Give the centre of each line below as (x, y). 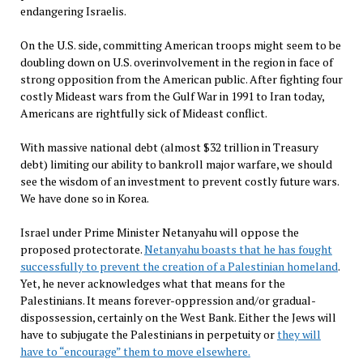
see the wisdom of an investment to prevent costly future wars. (179, 181)
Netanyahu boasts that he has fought (238, 249)
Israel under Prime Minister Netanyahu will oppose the (159, 232)
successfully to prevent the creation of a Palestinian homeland (179, 266)
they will (299, 334)
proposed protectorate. (82, 249)
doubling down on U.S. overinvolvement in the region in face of (176, 62)
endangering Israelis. (73, 11)
